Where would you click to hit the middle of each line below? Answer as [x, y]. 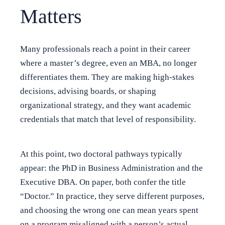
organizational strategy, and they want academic [106, 105]
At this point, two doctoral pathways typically [101, 154]
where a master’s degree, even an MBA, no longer [108, 63]
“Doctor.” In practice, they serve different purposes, [112, 196]
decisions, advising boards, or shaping [88, 91]
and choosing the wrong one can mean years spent [109, 210]
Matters [51, 17]
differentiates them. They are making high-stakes [107, 77]
